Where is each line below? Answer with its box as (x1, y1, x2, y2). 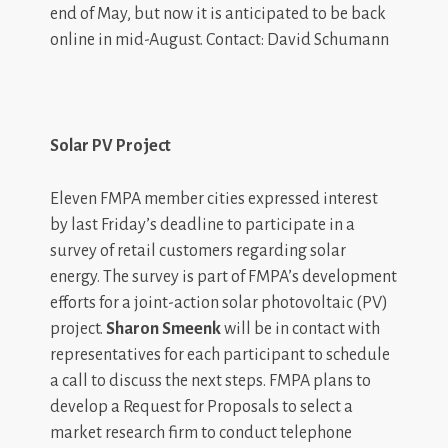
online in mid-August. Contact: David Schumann (50, 30, 389, 49)
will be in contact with (221, 319, 380, 338)
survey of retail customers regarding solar (50, 241, 346, 260)
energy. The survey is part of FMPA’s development (50, 267, 397, 286)
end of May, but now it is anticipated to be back (50, 4, 386, 23)
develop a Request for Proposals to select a (50, 397, 353, 416)
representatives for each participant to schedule (50, 345, 390, 364)
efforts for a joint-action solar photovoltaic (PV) (50, 293, 388, 312)
